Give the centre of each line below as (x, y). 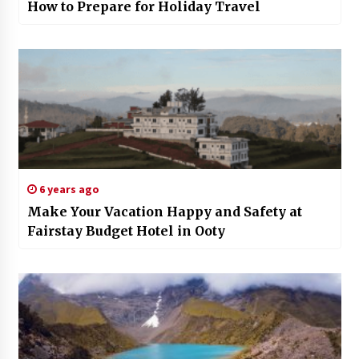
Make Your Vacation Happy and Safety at (164, 211)
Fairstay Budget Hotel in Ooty (126, 230)
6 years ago (68, 189)
